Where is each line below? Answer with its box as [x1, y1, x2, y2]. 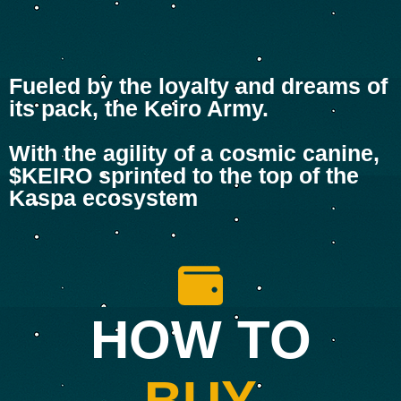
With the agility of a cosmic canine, [9, 141, 380, 166]
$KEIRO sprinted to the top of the [9, 163, 359, 189]
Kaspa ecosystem [9, 185, 198, 211]
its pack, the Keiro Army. [9, 96, 269, 122]
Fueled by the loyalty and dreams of [9, 73, 388, 99]
